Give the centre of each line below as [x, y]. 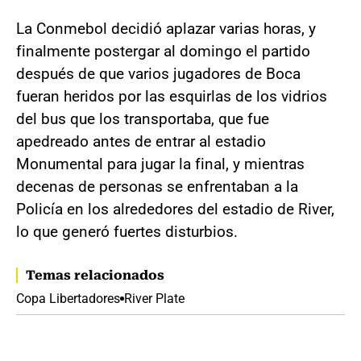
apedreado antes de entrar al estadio [141, 141]
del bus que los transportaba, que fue [143, 118]
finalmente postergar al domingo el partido [163, 51]
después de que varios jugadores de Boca [158, 73]
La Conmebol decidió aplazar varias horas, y [166, 28]
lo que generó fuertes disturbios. [127, 231]
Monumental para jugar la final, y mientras [160, 164]
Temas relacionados [95, 275]
